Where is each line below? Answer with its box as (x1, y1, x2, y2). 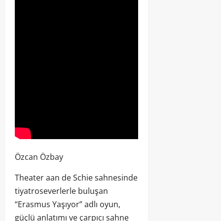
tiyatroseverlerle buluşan (15, 185, 108, 197)
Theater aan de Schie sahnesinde (15, 172, 138, 184)
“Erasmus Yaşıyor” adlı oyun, (15, 199, 120, 210)
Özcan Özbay (15, 151, 63, 163)
